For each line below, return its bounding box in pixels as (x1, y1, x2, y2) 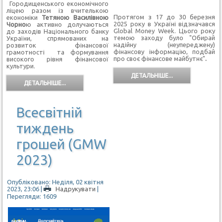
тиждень (16, 120, 74, 136)
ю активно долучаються (26, 21, 109, 28)
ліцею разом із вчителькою (6, 7, 109, 14)
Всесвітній (16, 104, 83, 120)
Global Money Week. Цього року (113, 27, 216, 35)
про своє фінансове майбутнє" (113, 55, 205, 62)
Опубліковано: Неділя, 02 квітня (7, 178, 104, 185)
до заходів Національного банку (6, 28, 109, 35)
